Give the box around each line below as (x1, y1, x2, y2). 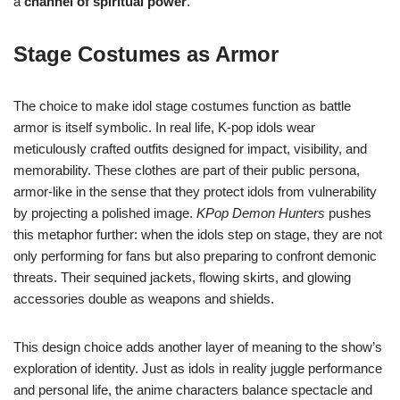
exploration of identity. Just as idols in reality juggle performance (13, 361, 382, 377)
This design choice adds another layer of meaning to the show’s (13, 339, 382, 355)
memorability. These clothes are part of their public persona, (13, 162, 360, 179)
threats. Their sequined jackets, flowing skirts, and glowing (13, 270, 351, 286)
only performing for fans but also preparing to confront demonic (13, 248, 377, 264)
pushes (325, 205, 371, 221)
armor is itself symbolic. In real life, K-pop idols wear (13, 120, 315, 136)
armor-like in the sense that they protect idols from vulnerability (13, 184, 377, 200)
